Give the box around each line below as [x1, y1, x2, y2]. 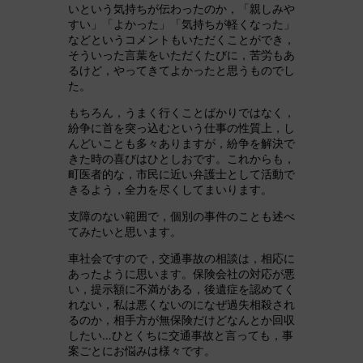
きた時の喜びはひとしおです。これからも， [68, 152, 295, 166]
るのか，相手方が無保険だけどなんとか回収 [68, 313, 295, 327]
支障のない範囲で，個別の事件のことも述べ [68, 209, 295, 224]
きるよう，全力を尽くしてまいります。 [68, 182, 272, 197]
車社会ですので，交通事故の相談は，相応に [68, 251, 295, 266]
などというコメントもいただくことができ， [68, 32, 295, 47]
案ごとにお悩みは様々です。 [68, 344, 216, 358]
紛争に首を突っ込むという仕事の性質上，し [68, 121, 295, 135]
